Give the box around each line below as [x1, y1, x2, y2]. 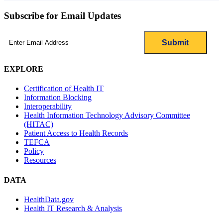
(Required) [22, 30, 56, 39]
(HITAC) [24, 120, 53, 129]
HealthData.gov [24, 195, 74, 204]
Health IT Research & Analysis [24, 204, 122, 213]
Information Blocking [24, 93, 92, 102]
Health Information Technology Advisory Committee [24, 111, 190, 120]
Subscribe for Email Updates [4, 10, 121, 21]
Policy [24, 147, 44, 156]
